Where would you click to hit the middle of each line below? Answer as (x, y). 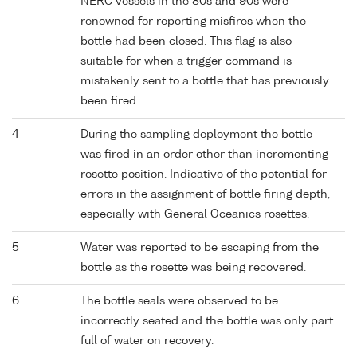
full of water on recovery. (147, 341)
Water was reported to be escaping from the (200, 248)
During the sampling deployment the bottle (196, 135)
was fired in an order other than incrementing (204, 155)
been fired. (110, 102)
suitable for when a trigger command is (186, 62)
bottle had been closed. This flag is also (186, 42)
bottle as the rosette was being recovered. (193, 268)
